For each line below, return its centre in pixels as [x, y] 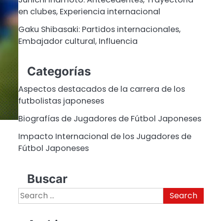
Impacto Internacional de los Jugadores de [105, 137]
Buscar [47, 179]
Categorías [59, 72]
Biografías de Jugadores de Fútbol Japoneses [110, 119]
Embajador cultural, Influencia [78, 41]
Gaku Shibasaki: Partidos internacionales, [99, 29]
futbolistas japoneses [61, 101]
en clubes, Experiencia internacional [89, 11]
